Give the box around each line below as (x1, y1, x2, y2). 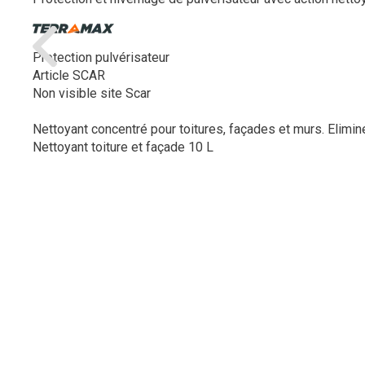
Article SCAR (33, 67, 105, 83)
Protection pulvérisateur (33, 49, 169, 65)
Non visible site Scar (33, 85, 151, 101)
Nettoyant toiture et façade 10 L (33, 139, 213, 155)
